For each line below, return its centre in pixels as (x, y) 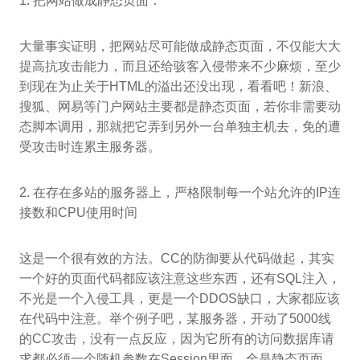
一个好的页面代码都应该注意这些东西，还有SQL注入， (180, 279)
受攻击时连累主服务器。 (90, 147)
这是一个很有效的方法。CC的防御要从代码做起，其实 (177, 259)
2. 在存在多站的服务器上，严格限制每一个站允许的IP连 (180, 193)
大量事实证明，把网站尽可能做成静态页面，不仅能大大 (180, 47)
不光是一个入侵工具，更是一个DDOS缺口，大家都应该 (180, 299)
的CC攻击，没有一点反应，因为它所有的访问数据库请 (177, 339)
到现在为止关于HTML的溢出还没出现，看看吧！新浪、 (178, 87)
